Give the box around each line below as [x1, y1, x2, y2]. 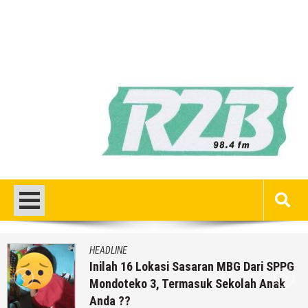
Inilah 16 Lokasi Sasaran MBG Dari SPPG [89, 258, 294, 274]
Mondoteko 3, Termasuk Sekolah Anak [89, 276, 285, 291]
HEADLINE [89, 244, 127, 256]
